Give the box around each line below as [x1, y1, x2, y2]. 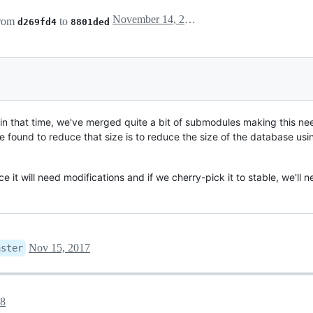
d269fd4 [17, 16, 57, 27]
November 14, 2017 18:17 [184, 13, 196, 25]
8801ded [71, 16, 110, 27]
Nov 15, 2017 [29, 241, 90, 254]
